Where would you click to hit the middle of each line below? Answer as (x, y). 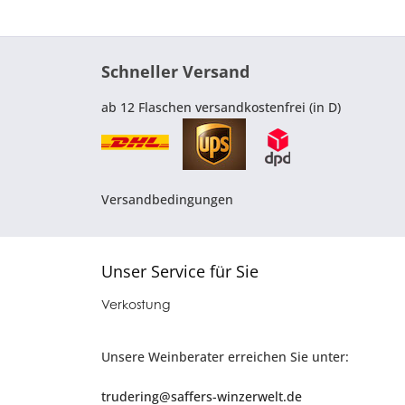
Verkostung (136, 304)
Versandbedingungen (167, 200)
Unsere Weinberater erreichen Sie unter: (225, 357)
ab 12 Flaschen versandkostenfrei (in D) (221, 108)
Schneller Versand (175, 72)
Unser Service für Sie (180, 272)
